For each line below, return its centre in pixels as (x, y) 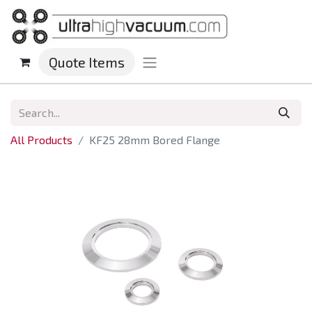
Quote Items (87, 62)
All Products (41, 140)
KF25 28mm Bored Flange (155, 140)
